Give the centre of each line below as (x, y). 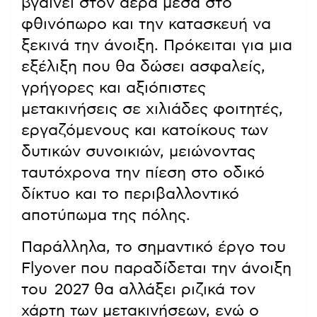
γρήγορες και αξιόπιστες (114, 88)
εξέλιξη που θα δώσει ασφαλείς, (143, 67)
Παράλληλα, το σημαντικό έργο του (154, 247)
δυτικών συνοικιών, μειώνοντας (138, 152)
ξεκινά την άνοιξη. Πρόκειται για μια (157, 46)
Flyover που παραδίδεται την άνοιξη (156, 269)
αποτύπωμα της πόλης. (106, 215)
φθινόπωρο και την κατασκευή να (146, 24)
